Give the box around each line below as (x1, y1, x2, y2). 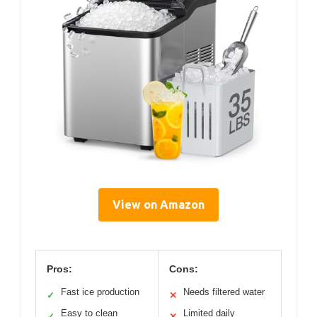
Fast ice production (61, 287, 139, 298)
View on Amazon (113, 198, 204, 212)
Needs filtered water (183, 287, 265, 298)
